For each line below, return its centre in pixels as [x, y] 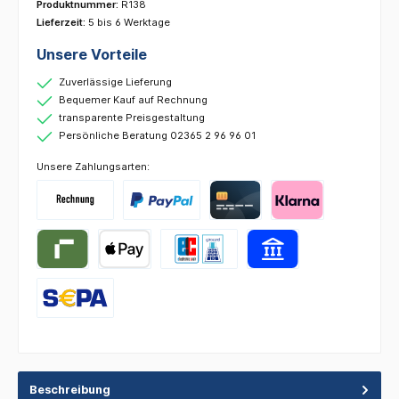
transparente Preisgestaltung [132, 118]
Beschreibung [70, 390]
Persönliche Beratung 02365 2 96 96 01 [157, 136]
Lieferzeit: [62, 23]
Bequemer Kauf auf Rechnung [133, 100]
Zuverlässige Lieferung [115, 82]
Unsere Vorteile [92, 55]
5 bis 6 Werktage [129, 23]
